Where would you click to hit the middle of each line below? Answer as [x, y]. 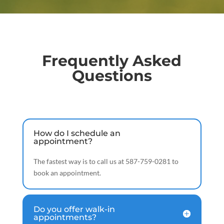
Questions [112, 76]
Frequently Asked [112, 61]
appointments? [65, 217]
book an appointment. [67, 173]
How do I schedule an [77, 133]
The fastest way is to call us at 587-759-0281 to [106, 161]
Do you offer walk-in [74, 209]
